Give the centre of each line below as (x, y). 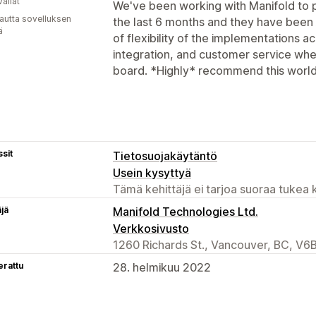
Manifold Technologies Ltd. (186, 211)
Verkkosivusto (151, 228)
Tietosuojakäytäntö (165, 156)
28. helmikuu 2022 (162, 267)
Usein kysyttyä (152, 172)
